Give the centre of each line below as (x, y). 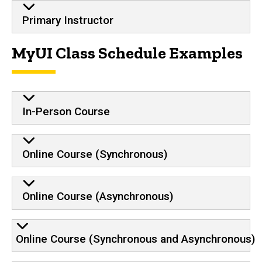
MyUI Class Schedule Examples (127, 53)
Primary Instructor (68, 20)
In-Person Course (66, 111)
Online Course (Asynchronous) (97, 196)
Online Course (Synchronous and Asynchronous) (136, 239)
